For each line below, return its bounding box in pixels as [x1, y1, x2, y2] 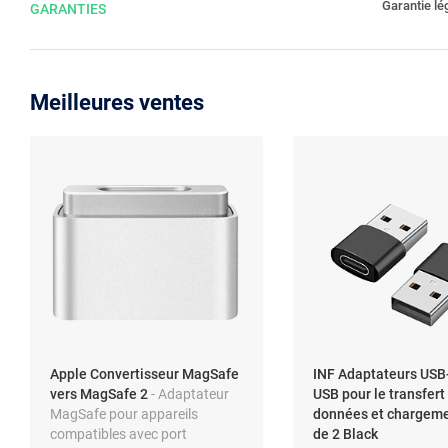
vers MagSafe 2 [50, 385, 151, 402]
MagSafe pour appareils [50, 405, 198, 422]
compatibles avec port [50, 425, 187, 442]
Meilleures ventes [30, 90, 204, 115]
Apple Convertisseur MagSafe [50, 365, 239, 382]
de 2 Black [312, 425, 378, 442]
